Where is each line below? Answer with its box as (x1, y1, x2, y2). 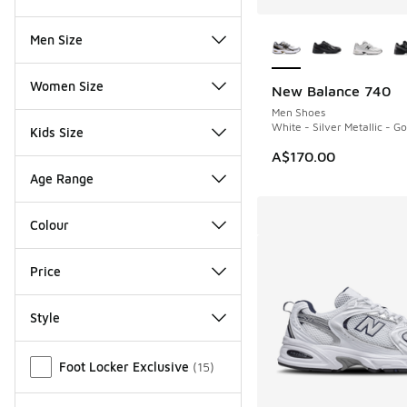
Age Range (30, 170, 94, 186)
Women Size (30, 77, 104, 94)
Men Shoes (271, 104, 325, 119)
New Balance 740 (271, 82, 391, 99)
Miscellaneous (15, 342, 106, 360)
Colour (30, 216, 69, 233)
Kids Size (30, 124, 84, 140)
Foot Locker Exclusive (59, 358, 189, 374)
